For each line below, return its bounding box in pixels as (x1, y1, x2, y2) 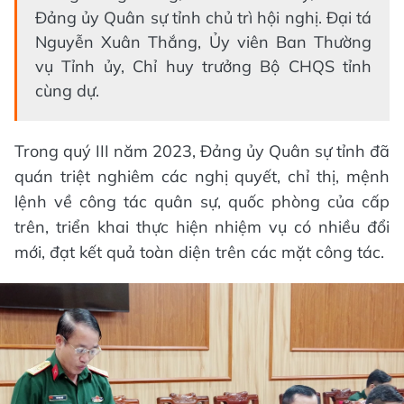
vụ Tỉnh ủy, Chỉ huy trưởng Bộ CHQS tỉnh (35, 55, 372, 77)
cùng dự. (35, 79, 99, 101)
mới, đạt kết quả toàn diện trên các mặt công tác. (14, 241, 384, 262)
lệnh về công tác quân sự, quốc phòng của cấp (14, 190, 390, 212)
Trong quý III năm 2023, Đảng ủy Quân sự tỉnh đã (14, 140, 390, 161)
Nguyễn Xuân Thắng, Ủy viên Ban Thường (35, 31, 372, 52)
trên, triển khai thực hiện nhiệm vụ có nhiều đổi (14, 216, 390, 237)
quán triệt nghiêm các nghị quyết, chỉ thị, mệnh (14, 165, 390, 187)
